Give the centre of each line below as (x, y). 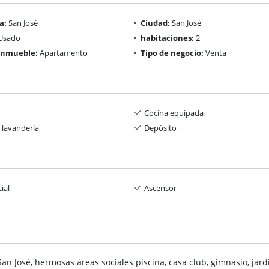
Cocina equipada (174, 113)
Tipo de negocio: (172, 53)
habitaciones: (167, 38)
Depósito (160, 128)
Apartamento (63, 53)
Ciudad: (155, 23)
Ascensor (160, 188)
